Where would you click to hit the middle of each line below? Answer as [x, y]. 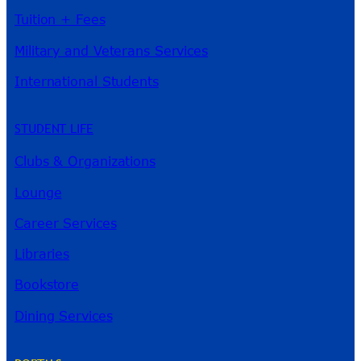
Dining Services [64, 315]
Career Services [66, 223]
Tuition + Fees [60, 20]
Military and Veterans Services [111, 50]
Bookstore [47, 285]
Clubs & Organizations [85, 162]
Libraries [42, 254]
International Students [87, 81]
